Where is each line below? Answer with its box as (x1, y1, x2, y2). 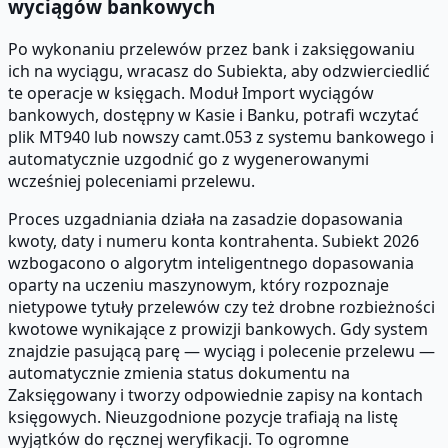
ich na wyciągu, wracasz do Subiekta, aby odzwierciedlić (8, 59, 430, 82)
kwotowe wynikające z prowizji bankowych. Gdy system (8, 317, 428, 340)
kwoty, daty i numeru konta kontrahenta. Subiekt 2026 (8, 229, 419, 252)
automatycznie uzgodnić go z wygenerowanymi (8, 147, 369, 170)
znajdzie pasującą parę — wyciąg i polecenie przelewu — (8, 339, 435, 362)
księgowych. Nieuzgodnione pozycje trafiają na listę (8, 405, 398, 428)
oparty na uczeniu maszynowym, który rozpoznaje (8, 273, 389, 296)
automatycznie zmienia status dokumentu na (8, 361, 350, 384)
